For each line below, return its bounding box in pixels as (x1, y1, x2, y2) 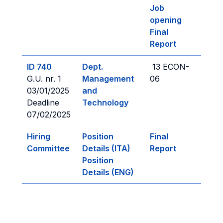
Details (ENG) (82, 167, 134, 177)
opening (150, 15, 182, 25)
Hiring (27, 131, 50, 141)
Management (82, 74, 134, 84)
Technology (82, 98, 128, 108)
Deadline (27, 98, 62, 108)
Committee (27, 143, 70, 153)
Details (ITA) (82, 143, 130, 153)
